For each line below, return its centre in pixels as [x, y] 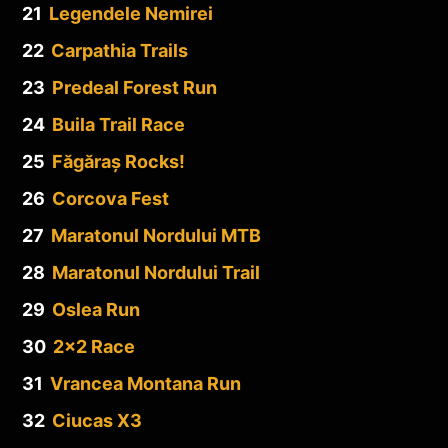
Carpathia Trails [119, 50]
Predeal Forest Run [134, 87]
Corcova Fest [110, 198]
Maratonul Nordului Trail [156, 272]
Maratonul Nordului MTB [156, 235]
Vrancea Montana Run [145, 383]
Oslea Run [96, 309]
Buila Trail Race [118, 124]
